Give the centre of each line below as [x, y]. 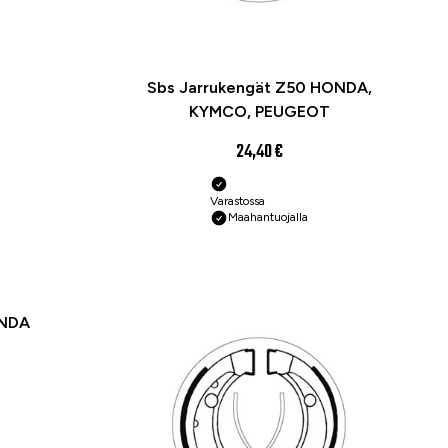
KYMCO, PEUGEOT [259, 111]
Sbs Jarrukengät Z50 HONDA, [259, 87]
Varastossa [237, 201]
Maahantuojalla [268, 217]
